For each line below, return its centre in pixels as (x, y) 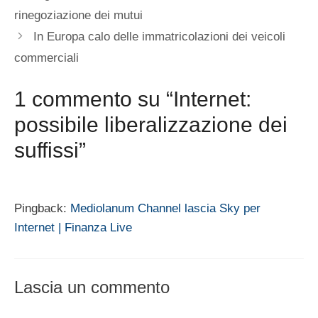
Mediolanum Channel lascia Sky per (165, 209)
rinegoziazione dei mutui (78, 15)
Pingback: (42, 209)
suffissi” (50, 150)
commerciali (46, 57)
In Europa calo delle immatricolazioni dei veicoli (160, 36)
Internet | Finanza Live (73, 228)
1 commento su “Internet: (133, 99)
